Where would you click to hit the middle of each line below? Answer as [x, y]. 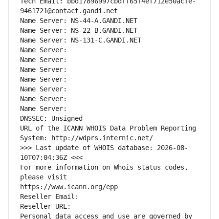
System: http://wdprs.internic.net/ [87, 138]
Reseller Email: [51, 197]
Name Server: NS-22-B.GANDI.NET [79, 31]
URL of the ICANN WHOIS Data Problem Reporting [108, 128]
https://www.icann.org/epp [69, 187]
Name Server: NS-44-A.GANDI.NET [79, 21]
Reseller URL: [47, 207]
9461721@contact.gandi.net [69, 11]
